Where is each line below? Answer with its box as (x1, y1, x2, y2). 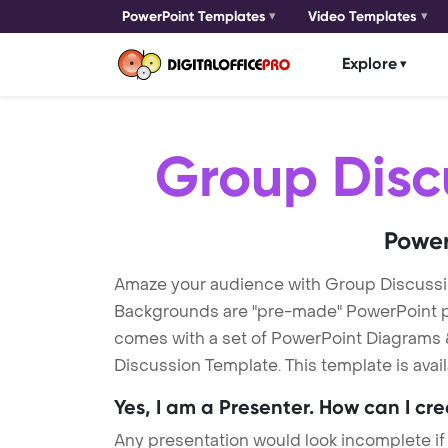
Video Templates (308, 8, 418, 25)
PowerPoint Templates (122, 8, 266, 25)
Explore (342, 54, 397, 74)
